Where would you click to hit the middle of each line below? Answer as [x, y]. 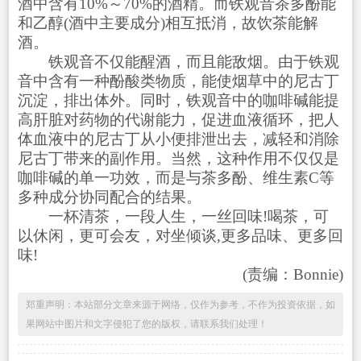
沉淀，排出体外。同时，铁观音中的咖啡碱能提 [178, 100]
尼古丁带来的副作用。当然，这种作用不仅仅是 [178, 158]
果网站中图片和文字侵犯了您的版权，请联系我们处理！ [146, 324]
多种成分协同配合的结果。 [109, 197]
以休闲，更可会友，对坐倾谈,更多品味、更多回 [180, 235]
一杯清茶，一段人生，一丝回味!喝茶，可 [173, 216]
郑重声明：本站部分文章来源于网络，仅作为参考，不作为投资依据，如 [180, 304]
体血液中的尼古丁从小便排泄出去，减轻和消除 [178, 139]
